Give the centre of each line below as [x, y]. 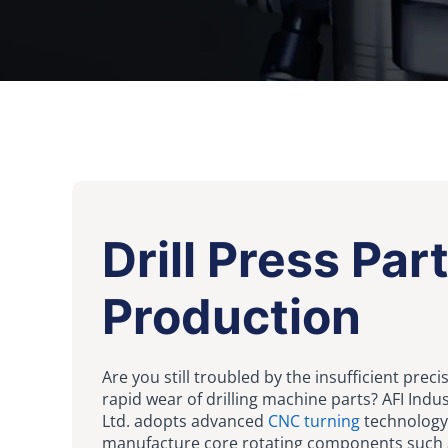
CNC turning [312, 420]
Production [231, 316]
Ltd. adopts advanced [183, 420]
